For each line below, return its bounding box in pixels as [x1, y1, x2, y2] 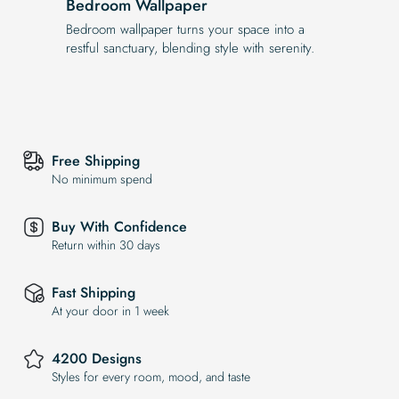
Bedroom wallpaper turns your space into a [66, 19, 305, 39]
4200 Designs [52, 348, 142, 370]
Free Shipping [52, 151, 140, 172]
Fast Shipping [52, 282, 135, 304]
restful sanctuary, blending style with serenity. [66, 37, 314, 58]
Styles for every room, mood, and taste [52, 368, 250, 387]
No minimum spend [52, 170, 152, 189]
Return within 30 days [52, 236, 160, 255]
